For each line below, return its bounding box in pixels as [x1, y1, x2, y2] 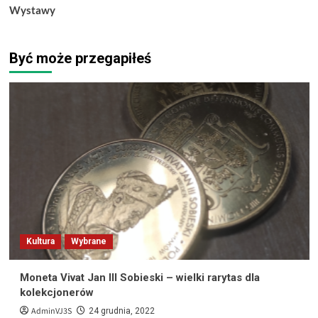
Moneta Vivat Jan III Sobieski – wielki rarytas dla [19, 271, 260, 285]
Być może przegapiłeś [9, 50, 151, 67]
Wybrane [70, 236, 106, 247]
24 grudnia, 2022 [88, 306, 155, 317]
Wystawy [9, 4, 55, 17]
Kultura [26, 236, 55, 247]
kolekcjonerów [19, 286, 94, 300]
